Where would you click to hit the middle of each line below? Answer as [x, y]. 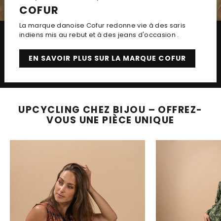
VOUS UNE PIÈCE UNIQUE [110, 120]
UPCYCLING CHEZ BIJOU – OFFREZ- [110, 110]
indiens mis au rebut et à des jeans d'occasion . [99, 35]
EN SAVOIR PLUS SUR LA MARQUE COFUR [107, 58]
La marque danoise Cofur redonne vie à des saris [103, 25]
